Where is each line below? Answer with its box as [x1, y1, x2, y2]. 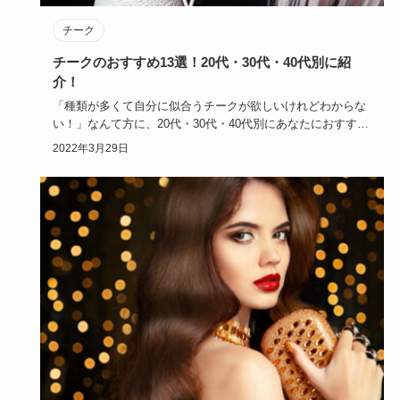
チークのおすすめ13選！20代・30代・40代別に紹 [52, 54, 351, 71]
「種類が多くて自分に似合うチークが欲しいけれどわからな [52, 99, 366, 113]
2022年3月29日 [52, 142, 129, 155]
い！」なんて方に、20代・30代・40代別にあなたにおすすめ [52, 117, 369, 131]
